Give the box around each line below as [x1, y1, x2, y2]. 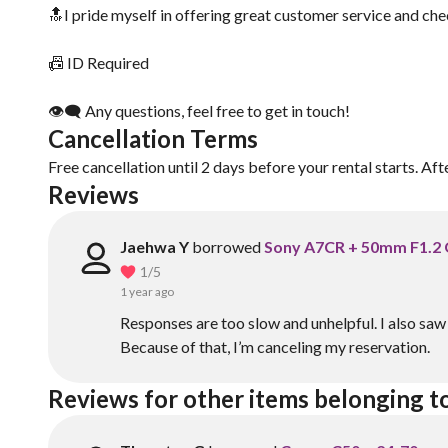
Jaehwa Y [120, 237, 189, 256]
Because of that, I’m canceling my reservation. [120, 337, 430, 356]
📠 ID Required [48, 53, 149, 72]
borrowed [192, 237, 261, 256]
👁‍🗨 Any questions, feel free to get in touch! [48, 101, 350, 120]
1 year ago [120, 284, 174, 299]
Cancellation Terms [48, 124, 258, 153]
